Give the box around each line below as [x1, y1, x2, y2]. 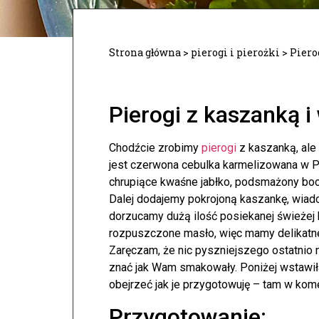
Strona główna [109, 46, 181, 59]
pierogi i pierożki [191, 46, 280, 59]
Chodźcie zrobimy [109, 141, 202, 155]
